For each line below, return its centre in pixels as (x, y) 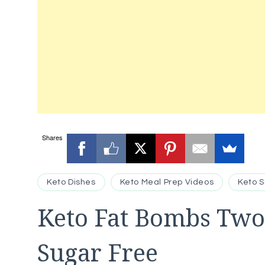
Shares (52, 137)
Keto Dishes (71, 182)
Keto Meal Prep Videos (167, 182)
